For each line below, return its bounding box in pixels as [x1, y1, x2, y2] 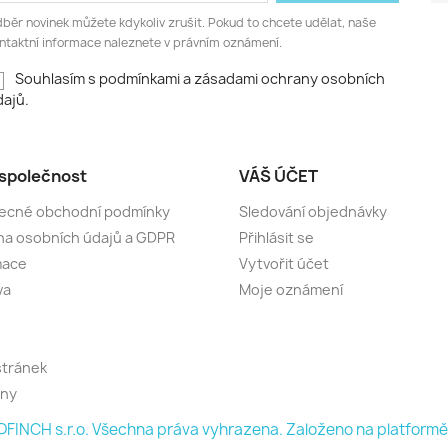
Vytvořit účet [239, 253, 329, 273]
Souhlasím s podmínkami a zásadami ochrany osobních [14, 69, 385, 89]
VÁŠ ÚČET [239, 164, 318, 187]
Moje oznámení [239, 279, 343, 299]
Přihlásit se [239, 227, 314, 247]
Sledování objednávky [239, 201, 387, 221]
